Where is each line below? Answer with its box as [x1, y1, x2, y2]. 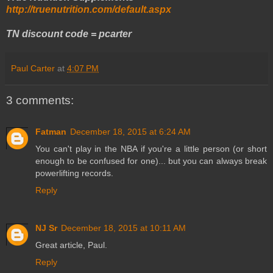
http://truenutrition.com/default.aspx [6, 4, 171, 15]
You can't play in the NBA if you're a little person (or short [35, 143, 267, 154]
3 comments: [6, 93, 74, 107]
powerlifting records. [35, 168, 113, 178]
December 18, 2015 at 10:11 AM [61, 222, 186, 233]
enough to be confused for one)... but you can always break [35, 155, 267, 166]
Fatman [35, 126, 66, 136]
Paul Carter [11, 63, 55, 73]
